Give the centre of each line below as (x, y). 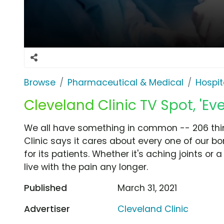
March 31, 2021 (147, 188)
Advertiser (47, 209)
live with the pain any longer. (86, 167)
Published (45, 188)
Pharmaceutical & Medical (125, 82)
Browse (40, 82)
